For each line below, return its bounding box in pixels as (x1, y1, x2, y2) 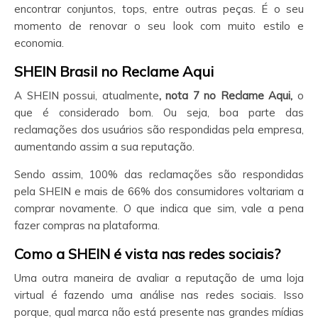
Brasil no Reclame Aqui (60, 62, 214, 80)
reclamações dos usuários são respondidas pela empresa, (14, 122, 304, 136)
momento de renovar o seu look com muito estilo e (14, 18, 304, 33)
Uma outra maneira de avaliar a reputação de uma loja (14, 270, 304, 285)
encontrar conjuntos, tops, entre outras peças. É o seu (14, 1, 304, 16)
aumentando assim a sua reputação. (14, 139, 194, 153)
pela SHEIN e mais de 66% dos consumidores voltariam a (14, 184, 304, 198)
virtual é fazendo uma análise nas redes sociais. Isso (14, 287, 304, 302)
